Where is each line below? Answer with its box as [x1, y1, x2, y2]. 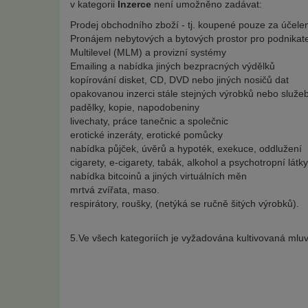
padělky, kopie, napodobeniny [70, 102, 199, 113]
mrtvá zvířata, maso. [70, 184, 159, 195]
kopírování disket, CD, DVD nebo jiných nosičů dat [70, 74, 289, 85]
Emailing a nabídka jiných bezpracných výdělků [70, 60, 275, 71]
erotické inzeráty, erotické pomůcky [70, 129, 223, 140]
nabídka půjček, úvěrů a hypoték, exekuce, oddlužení [70, 143, 302, 154]
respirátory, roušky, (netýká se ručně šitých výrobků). [70, 198, 299, 209]
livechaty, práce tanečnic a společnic [70, 115, 228, 126]
